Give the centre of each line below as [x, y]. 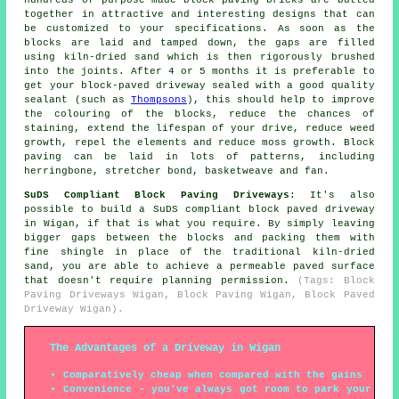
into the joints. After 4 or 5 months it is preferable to [199, 71]
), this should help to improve [281, 99]
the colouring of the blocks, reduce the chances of [199, 114]
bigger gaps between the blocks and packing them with [199, 237]
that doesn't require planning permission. [161, 280]
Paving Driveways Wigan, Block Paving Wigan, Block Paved [199, 294]
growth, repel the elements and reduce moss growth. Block [199, 142]
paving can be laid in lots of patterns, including [199, 156]
